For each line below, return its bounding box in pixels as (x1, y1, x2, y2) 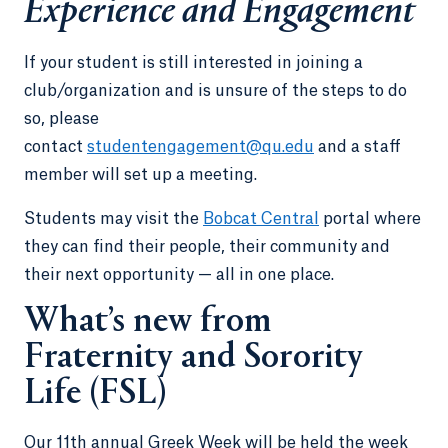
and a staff (314, 138, 401, 155)
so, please (24, 110, 99, 127)
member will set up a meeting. (24, 166, 265, 183)
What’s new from (24, 304, 271, 341)
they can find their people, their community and (24, 238, 390, 255)
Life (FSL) (24, 376, 167, 413)
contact (24, 138, 87, 155)
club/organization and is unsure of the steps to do (24, 82, 407, 99)
